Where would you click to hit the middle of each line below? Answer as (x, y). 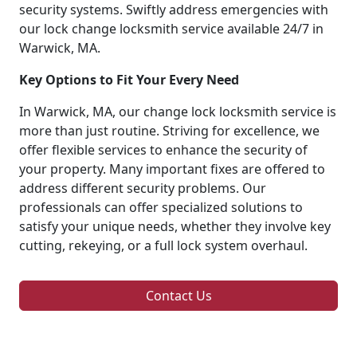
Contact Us (178, 295)
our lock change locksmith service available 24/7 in (171, 28)
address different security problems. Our (143, 188)
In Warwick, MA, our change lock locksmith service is (178, 111)
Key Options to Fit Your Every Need (129, 79)
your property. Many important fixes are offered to (172, 169)
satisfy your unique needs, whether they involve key (175, 226)
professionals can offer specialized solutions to (161, 207)
